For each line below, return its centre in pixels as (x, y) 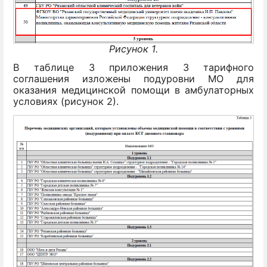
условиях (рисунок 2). (66, 102)
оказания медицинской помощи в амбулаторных (133, 90)
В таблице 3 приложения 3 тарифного (133, 68)
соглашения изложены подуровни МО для (133, 79)
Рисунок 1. (133, 49)
